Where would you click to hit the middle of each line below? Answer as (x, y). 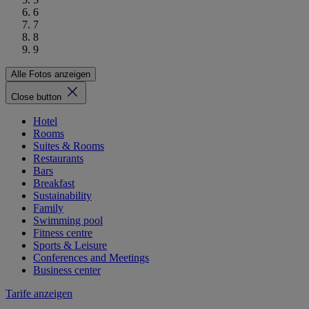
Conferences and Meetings (91, 258)
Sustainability (62, 196)
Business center (67, 270)
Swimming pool (68, 221)
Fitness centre (63, 233)
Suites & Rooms (69, 146)
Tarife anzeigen (39, 294)
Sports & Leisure (70, 246)
